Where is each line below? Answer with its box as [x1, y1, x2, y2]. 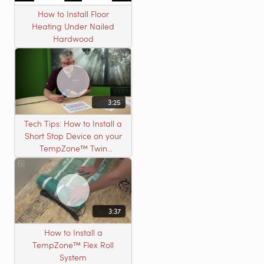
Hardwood [52, 33, 94, 45]
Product [58, 154, 88, 166]
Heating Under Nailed [32, 21, 114, 32]
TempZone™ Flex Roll [32, 239, 114, 250]
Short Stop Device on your [24, 130, 122, 141]
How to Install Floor [37, 8, 109, 20]
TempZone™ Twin [39, 142, 107, 154]
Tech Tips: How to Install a [24, 117, 122, 129]
